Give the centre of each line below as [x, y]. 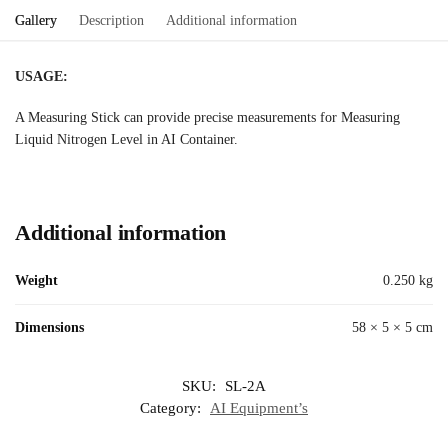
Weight [36, 280]
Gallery [36, 20]
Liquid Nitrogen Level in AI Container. [126, 140]
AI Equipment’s [259, 407]
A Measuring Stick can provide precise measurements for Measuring [207, 118]
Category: [172, 407]
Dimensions [49, 327]
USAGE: [41, 76]
